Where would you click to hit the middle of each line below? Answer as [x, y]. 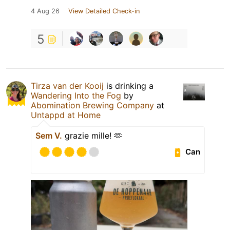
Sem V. [49, 135]
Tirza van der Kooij [67, 85]
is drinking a [129, 85]
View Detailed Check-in [104, 11]
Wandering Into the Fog [76, 95]
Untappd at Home [66, 115]
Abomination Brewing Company [92, 105]
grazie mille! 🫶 [92, 135]
